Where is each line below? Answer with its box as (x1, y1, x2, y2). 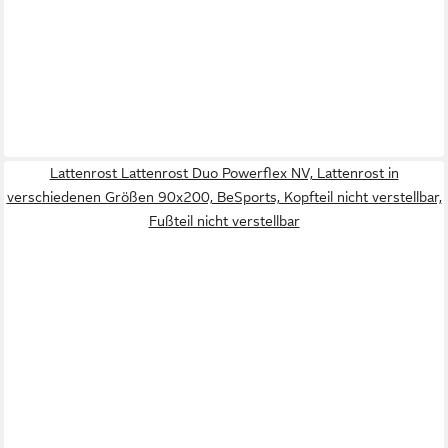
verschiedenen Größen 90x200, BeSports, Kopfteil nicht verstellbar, (6, 189, 442, 206)
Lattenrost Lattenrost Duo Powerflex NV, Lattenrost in (49, 165, 399, 182)
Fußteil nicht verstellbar (148, 213, 300, 230)
